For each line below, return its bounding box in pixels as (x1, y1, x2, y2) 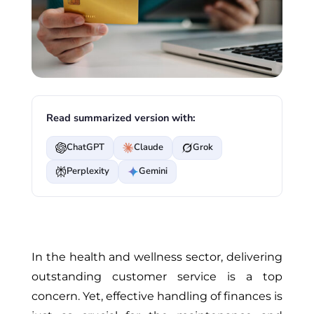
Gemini (138, 165, 168, 178)
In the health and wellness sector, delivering (31, 250, 283, 264)
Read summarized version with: (46, 110, 196, 125)
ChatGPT (66, 141, 104, 154)
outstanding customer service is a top (31, 269, 283, 283)
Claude (133, 141, 163, 154)
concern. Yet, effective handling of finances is (31, 289, 283, 303)
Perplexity (66, 165, 109, 178)
